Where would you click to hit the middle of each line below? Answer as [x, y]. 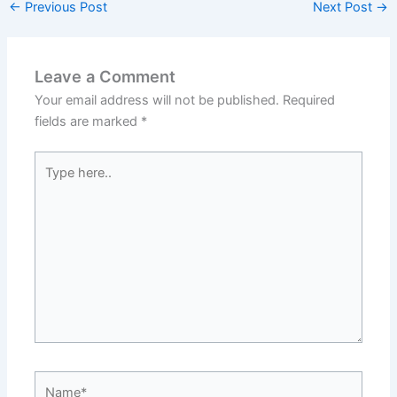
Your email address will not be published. [157, 101]
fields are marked [88, 122]
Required [309, 101]
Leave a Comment [105, 77]
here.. [51, 183]
